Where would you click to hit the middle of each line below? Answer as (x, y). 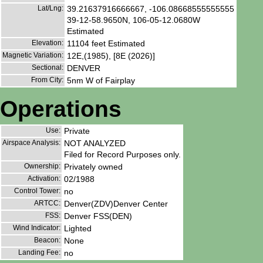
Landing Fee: (39, 253)
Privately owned (93, 167)
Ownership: (42, 166)
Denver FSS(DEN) (98, 216)
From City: (47, 80)
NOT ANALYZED (95, 144)
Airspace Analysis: (31, 143)
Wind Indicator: (37, 228)
